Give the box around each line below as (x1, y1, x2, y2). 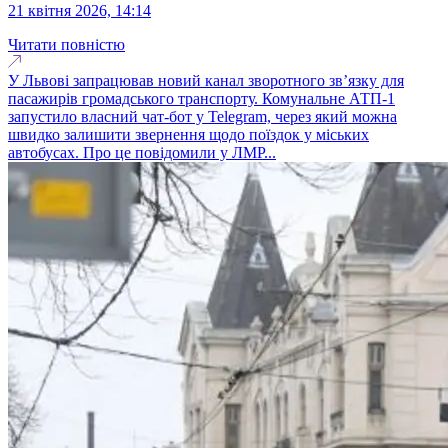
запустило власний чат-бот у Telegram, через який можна (8, 107, 397, 125)
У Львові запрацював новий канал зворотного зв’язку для (8, 71, 404, 89)
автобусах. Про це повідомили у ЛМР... (8, 143, 276, 161)
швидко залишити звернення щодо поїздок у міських (8, 125, 369, 143)
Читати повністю (8, 35, 125, 53)
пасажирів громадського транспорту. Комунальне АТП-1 (8, 89, 395, 107)
